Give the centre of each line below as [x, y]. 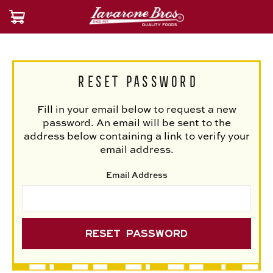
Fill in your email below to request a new [136, 108]
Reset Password [136, 79]
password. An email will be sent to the [136, 122]
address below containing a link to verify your [136, 135]
